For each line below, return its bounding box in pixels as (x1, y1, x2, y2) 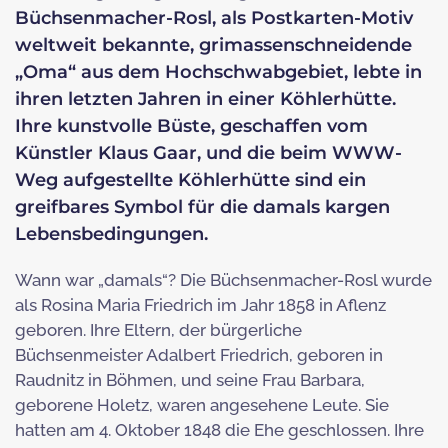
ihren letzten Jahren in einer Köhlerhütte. (15, 88, 396, 111)
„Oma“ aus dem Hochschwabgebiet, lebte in (15, 61, 422, 84)
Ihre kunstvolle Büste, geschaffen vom (15, 115, 368, 138)
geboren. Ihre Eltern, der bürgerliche (15, 320, 302, 341)
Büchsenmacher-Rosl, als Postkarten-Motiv (15, 7, 413, 30)
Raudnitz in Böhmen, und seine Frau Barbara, (15, 370, 365, 391)
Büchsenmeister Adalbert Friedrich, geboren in (15, 345, 383, 366)
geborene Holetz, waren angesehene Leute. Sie (15, 395, 389, 416)
